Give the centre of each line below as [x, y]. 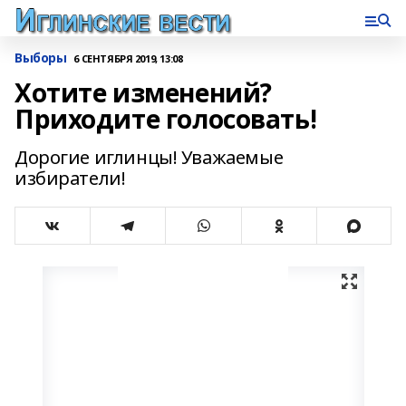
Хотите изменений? [143, 92]
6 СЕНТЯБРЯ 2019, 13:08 [128, 58]
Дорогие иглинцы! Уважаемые [149, 157]
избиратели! [70, 178]
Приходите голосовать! [166, 119]
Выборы [41, 58]
